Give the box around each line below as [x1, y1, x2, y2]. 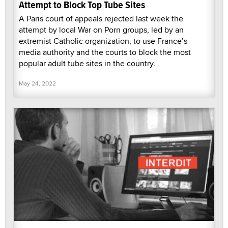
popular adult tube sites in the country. [19, 57, 155, 69]
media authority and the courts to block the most [19, 46, 191, 58]
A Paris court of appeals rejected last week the [19, 12, 183, 24]
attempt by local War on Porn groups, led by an [19, 23, 184, 36]
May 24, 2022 [19, 78, 56, 88]
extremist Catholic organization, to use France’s [19, 35, 187, 47]
